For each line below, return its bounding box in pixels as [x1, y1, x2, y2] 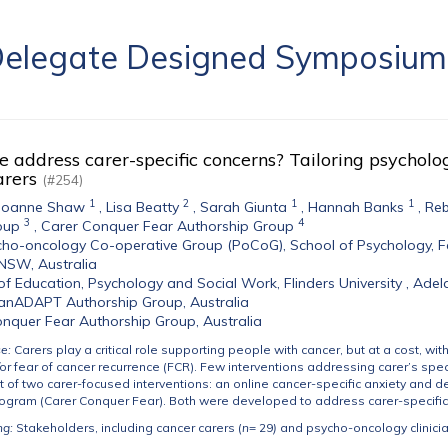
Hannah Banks [308, 198, 404, 216]
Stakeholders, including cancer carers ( [16, 420, 242, 435]
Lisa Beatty [106, 198, 179, 216]
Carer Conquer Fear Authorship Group [41, 217, 294, 235]
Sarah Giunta [200, 198, 291, 216]
